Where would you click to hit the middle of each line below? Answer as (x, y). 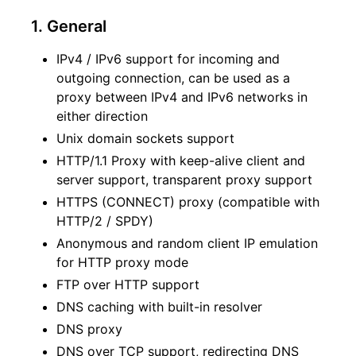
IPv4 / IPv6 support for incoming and (168, 59)
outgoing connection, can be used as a (173, 78)
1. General (69, 27)
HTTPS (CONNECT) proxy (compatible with (188, 202)
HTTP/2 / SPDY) (105, 221)
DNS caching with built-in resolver (159, 307)
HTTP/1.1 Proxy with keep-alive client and (181, 161)
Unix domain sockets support (145, 139)
